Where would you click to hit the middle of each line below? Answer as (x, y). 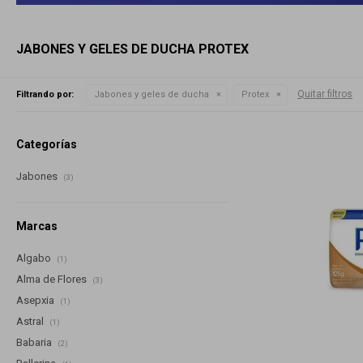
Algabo (35, 258)
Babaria (35, 342)
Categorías (47, 144)
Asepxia (36, 300)
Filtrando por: (45, 94)
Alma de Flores (53, 279)
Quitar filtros (325, 94)
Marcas (37, 226)
